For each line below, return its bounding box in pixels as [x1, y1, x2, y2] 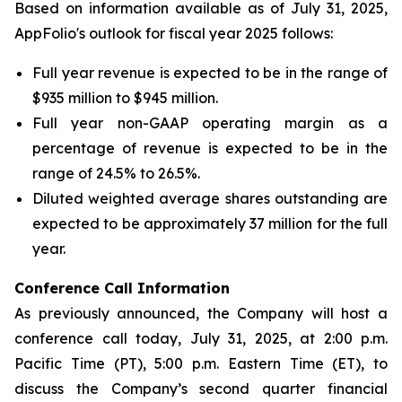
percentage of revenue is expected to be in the [32, 139, 388, 157]
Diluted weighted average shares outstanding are [32, 189, 388, 207]
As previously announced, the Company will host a [14, 304, 388, 322]
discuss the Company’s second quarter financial [14, 380, 388, 398]
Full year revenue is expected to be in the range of [32, 64, 388, 82]
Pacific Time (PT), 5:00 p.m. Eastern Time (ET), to [14, 354, 388, 372]
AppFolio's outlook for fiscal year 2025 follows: [14, 24, 333, 42]
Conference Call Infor [14, 279, 177, 297]
